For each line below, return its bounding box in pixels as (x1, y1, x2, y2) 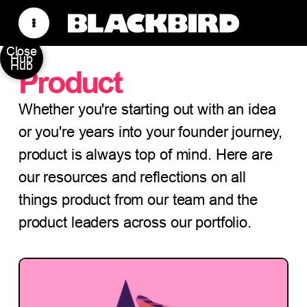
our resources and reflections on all (18, 168, 247, 186)
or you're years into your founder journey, (18, 123, 283, 140)
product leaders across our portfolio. (18, 213, 251, 231)
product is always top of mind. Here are (18, 145, 273, 163)
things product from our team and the (18, 191, 258, 208)
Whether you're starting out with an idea (18, 100, 276, 118)
